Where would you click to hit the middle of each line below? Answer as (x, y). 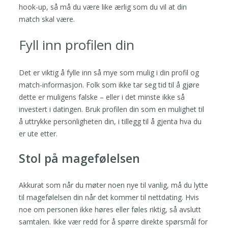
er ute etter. (38, 133)
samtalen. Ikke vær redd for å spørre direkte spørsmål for (113, 221)
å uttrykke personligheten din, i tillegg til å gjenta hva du (110, 121)
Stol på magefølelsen (80, 158)
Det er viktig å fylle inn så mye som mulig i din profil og (109, 72)
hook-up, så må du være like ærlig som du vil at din (103, 7)
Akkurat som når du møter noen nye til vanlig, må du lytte (114, 185)
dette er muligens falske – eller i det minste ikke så (102, 97)
